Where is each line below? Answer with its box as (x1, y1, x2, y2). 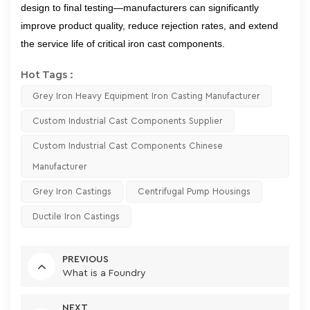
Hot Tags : (21, 69, 73, 80)
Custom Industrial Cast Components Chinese (33, 141, 223, 150)
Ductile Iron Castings (33, 212, 120, 221)
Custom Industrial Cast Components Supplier (33, 116, 223, 125)
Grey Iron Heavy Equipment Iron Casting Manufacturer (33, 91, 260, 100)
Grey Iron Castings (33, 187, 111, 196)
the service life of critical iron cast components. (21, 38, 225, 49)
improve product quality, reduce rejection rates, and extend (21, 20, 278, 31)
